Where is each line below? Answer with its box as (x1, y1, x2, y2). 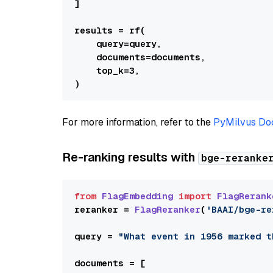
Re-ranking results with (62, 149, 198, 165)
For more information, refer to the (62, 116, 213, 129)
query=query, (74, 38, 162, 49)
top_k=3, (74, 65, 140, 76)
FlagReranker (135, 204, 200, 215)
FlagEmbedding (102, 190, 173, 202)
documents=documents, (74, 51, 206, 63)
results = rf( (74, 24, 146, 36)
